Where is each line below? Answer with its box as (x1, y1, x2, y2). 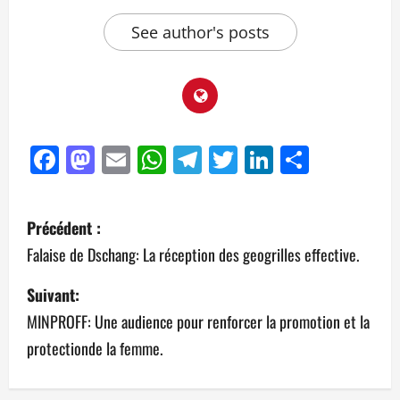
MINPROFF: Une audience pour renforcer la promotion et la (27, 310, 370, 334)
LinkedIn (273, 140, 388, 179)
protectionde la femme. (27, 337, 162, 361)
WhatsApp (166, 140, 304, 179)
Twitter (237, 140, 330, 179)
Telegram (202, 140, 327, 179)
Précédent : (27, 216, 101, 240)
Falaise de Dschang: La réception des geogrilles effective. (27, 243, 359, 267)
